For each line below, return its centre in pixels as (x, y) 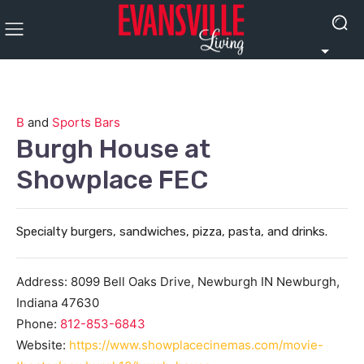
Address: (43, 282)
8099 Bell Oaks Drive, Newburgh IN (172, 282)
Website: (43, 345)
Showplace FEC (112, 180)
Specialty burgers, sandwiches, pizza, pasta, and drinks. (172, 232)
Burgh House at (113, 149)
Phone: (38, 324)
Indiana (37, 303)
